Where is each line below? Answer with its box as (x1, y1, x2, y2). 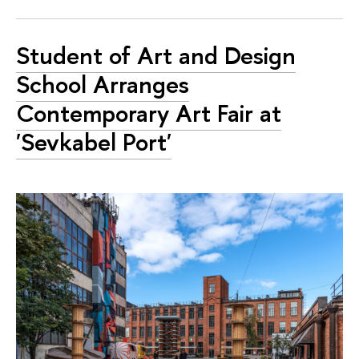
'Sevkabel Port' (16, 124, 171, 159)
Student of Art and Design (16, 38, 296, 72)
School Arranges (16, 67, 189, 101)
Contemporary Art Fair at (16, 95, 281, 130)
